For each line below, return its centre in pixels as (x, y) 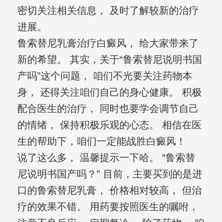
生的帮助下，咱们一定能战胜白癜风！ (101, 141)
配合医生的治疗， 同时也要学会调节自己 (108, 109)
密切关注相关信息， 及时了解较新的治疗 (108, 11)
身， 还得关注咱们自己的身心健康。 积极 (109, 92)
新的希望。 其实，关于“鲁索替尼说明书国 (110, 60)
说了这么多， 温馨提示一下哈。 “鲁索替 (106, 158)
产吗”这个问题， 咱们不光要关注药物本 (105, 76)
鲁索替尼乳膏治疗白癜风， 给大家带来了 (108, 43)
